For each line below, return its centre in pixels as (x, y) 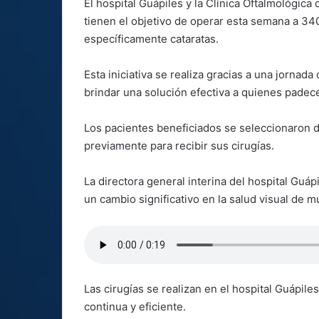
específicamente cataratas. (153, 39)
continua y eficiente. (135, 307)
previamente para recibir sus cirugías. (179, 146)
